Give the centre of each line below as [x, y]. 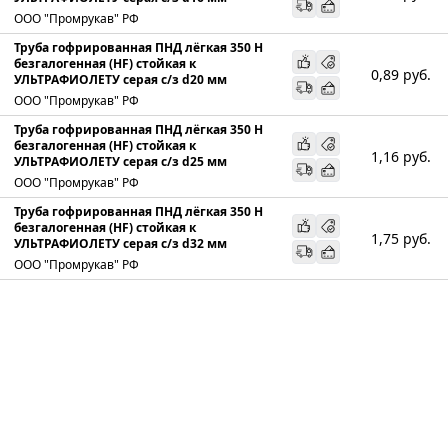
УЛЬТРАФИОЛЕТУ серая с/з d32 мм [120, 243]
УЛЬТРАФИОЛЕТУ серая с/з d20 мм [120, 79]
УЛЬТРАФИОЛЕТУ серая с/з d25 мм [120, 161]
